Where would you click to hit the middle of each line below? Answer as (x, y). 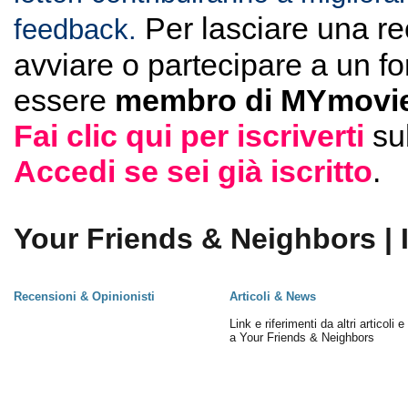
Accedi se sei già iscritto (193, 171)
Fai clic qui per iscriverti (189, 136)
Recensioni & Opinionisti (84, 296)
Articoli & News (272, 296)
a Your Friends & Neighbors (301, 337)
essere (64, 100)
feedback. (75, 30)
